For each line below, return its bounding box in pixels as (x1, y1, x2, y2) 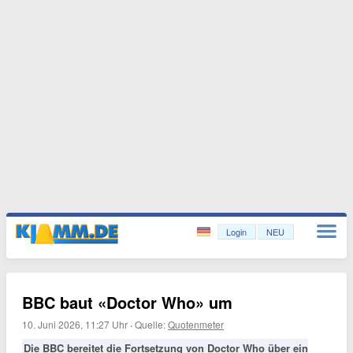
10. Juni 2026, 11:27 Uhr (22, 318, 128, 331)
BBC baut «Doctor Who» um (22, 291, 232, 314)
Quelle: (135, 318, 168, 331)
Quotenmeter (168, 318, 224, 331)
